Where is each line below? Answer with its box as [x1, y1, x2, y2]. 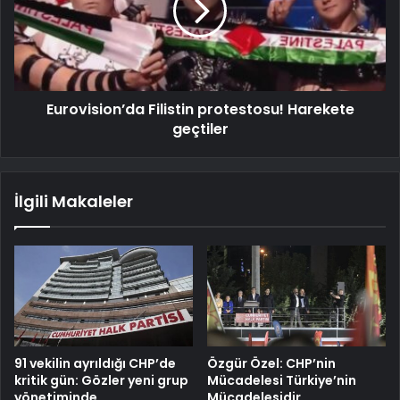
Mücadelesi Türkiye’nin [207, 371, 356, 389]
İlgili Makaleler [14, 189, 133, 212]
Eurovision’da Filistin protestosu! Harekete [46, 98, 354, 120]
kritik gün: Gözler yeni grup [14, 371, 188, 389]
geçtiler [171, 118, 229, 139]
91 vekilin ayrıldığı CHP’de [14, 354, 176, 372]
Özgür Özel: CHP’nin [207, 354, 336, 372]
